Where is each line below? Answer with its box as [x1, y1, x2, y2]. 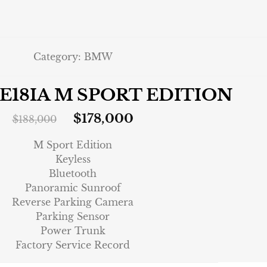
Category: [33, 51, 84, 63]
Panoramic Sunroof [24, 182, 121, 194]
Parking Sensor [36, 210, 110, 223]
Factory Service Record [15, 239, 130, 252]
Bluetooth [49, 167, 97, 180]
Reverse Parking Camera [12, 196, 133, 209]
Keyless [55, 153, 91, 166]
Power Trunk [40, 225, 105, 237]
